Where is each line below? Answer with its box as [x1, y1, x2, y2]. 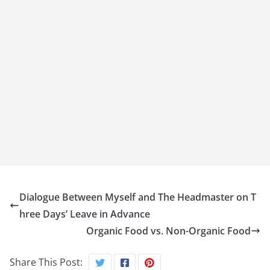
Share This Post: [10, 255, 83, 269]
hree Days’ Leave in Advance [19, 207, 150, 221]
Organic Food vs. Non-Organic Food [86, 224, 251, 237]
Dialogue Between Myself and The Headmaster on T [19, 190, 256, 204]
